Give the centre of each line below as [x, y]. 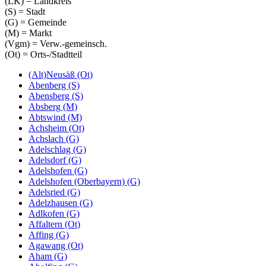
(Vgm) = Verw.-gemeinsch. [56, 43]
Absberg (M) [53, 106]
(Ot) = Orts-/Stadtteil [43, 54]
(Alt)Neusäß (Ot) [61, 74]
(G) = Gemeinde [36, 22]
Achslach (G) [54, 138]
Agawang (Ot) [56, 245]
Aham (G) [48, 256]
